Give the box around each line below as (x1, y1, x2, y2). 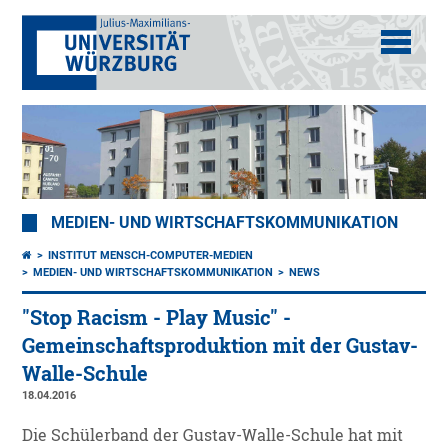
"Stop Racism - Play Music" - (22, 305, 292, 331)
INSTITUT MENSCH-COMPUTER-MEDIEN (48, 249, 254, 263)
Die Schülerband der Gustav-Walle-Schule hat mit (22, 425, 404, 446)
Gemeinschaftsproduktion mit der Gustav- (22, 333, 419, 359)
